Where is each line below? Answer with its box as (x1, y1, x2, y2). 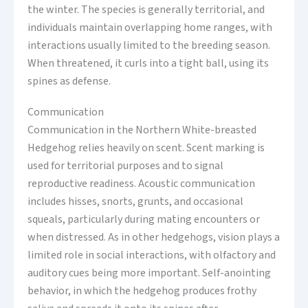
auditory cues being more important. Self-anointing (27, 265, 271, 280)
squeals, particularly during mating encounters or (27, 211, 260, 227)
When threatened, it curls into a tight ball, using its (27, 55, 269, 71)
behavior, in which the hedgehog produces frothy (27, 283, 256, 298)
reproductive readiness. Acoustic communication (27, 175, 255, 191)
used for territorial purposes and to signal (27, 157, 223, 173)
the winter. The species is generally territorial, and (27, 1, 265, 17)
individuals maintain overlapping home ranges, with (27, 19, 272, 35)
